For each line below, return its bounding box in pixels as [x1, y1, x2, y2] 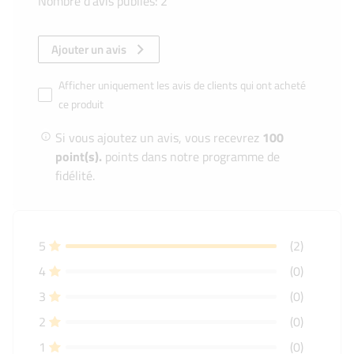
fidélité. [55, 166, 95, 185]
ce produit [58, 96, 104, 112]
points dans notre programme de [102, 147, 280, 166]
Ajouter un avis [51, 40, 126, 58]
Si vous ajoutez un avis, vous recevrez [55, 128, 262, 147]
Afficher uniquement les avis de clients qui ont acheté [58, 77, 306, 93]
